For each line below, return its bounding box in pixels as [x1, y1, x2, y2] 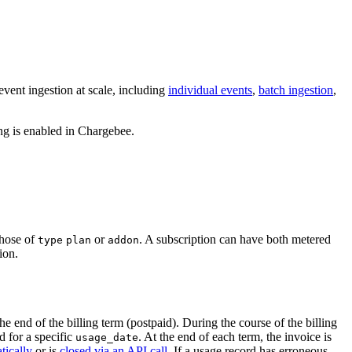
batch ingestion [258, 82, 333, 97]
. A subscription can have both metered [139, 232, 331, 246]
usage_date [75, 332, 138, 344]
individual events [168, 82, 252, 97]
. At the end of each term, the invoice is [138, 330, 332, 344]
